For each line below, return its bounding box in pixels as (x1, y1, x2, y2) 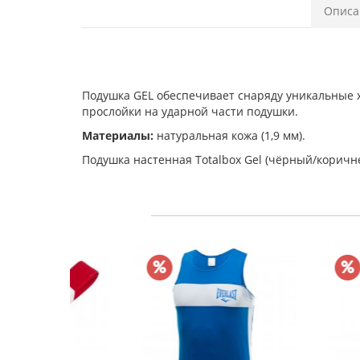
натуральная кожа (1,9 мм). (153, 128, 305, 143)
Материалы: (82, 128, 153, 143)
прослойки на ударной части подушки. (82, 104, 298, 119)
